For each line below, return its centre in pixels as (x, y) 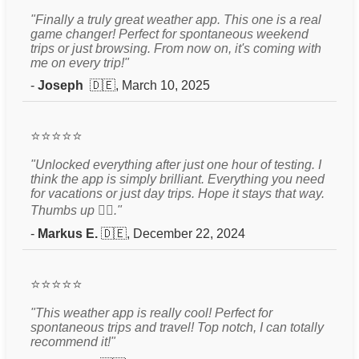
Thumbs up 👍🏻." (76, 210)
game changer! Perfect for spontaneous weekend (169, 34)
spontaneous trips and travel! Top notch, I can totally (177, 327)
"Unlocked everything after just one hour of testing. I (176, 164)
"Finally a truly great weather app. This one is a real (176, 19)
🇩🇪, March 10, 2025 (150, 85)
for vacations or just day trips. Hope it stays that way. (177, 193)
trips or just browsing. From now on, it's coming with (176, 48)
